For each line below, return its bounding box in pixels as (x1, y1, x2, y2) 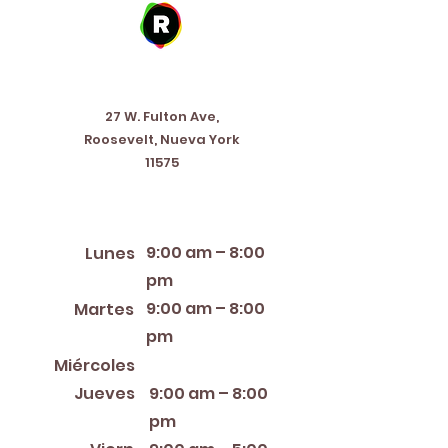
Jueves (74, 382, 135, 405)
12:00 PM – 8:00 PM (146, 353, 279, 376)
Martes (74, 298, 134, 321)
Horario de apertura (37, 195, 283, 227)
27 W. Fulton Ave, (105, 107, 219, 126)
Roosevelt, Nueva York (84, 130, 240, 149)
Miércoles (54, 354, 135, 377)
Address (106, 62, 212, 97)
